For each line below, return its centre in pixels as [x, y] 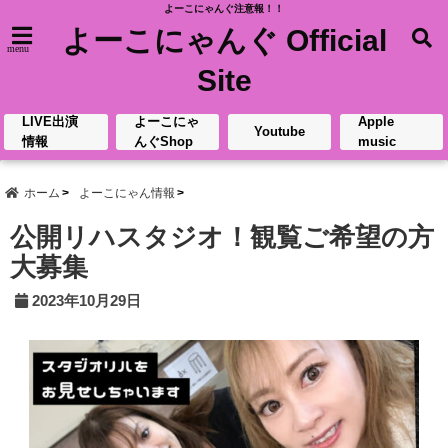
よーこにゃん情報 [127, 193]
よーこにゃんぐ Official [224, 40]
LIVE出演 [50, 121]
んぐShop [164, 141]
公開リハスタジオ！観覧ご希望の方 [222, 237]
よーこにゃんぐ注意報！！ [224, 8]
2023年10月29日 [86, 300]
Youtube [280, 131]
